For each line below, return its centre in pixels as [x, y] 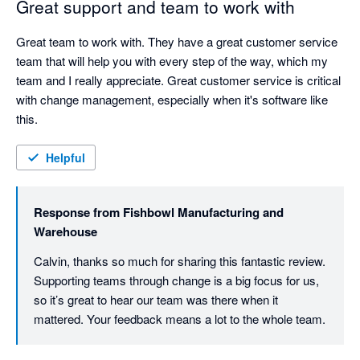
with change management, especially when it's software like [172, 100]
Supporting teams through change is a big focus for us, [176, 280]
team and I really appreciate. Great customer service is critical [178, 80]
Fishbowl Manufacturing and [203, 213]
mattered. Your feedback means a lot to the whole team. [180, 319]
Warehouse [65, 232]
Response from [77, 213]
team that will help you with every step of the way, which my [172, 61]
